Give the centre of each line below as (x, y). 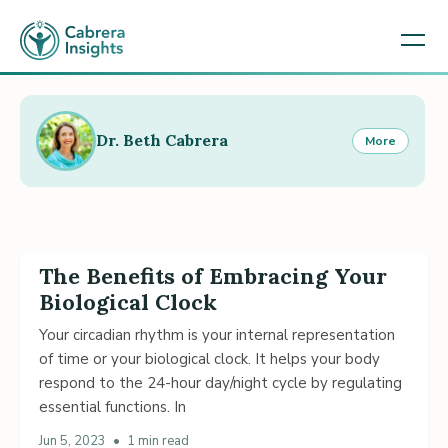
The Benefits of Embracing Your (213, 275)
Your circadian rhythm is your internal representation (217, 334)
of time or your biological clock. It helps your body (209, 358)
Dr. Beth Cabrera (162, 140)
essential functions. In (112, 406)
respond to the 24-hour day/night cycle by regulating (220, 382)
